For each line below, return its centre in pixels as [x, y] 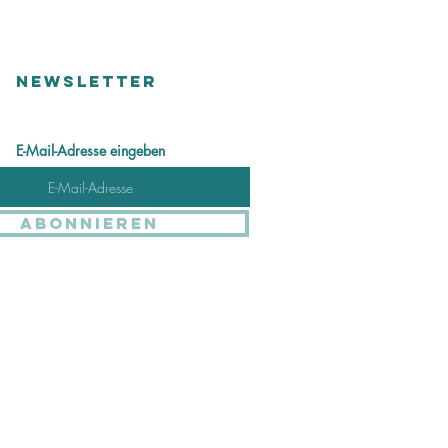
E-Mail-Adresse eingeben [90, 151]
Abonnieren [89, 223]
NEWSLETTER [87, 81]
